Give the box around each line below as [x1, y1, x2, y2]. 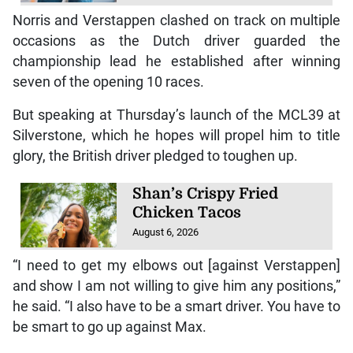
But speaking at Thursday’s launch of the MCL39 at [12, 107, 341, 124]
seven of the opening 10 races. [12, 74, 204, 91]
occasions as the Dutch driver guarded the [12, 33, 341, 50]
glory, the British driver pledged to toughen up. [12, 148, 298, 165]
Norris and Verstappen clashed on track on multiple [12, 13, 341, 29]
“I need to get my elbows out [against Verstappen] [12, 257, 341, 273]
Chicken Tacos [132, 204, 242, 222]
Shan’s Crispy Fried [132, 185, 279, 203]
